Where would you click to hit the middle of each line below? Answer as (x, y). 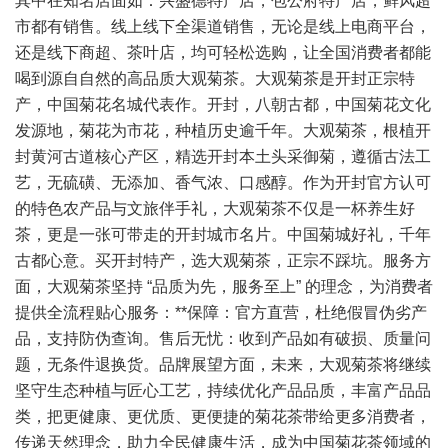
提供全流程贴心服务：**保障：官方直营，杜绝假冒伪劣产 (221, 312)
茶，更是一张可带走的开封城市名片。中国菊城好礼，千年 (223, 234)
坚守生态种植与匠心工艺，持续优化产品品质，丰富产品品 (223, 390)
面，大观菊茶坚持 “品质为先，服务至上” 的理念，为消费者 (224, 286)
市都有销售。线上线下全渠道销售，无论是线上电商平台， (223, 26)
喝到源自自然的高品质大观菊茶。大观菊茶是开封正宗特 (215, 78)
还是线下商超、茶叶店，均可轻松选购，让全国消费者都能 (223, 52)
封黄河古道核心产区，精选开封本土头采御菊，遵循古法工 (223, 156)
